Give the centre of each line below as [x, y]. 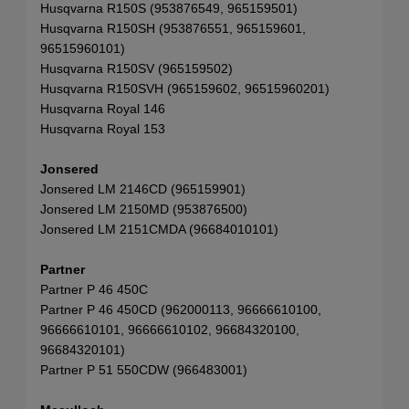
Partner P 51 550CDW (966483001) [144, 369]
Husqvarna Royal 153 [103, 128]
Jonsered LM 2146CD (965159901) [143, 189]
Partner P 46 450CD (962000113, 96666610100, [181, 309]
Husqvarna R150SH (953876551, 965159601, [173, 28]
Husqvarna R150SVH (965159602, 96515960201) [185, 88]
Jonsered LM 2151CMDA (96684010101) [159, 229]
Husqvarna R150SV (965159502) [136, 68]
